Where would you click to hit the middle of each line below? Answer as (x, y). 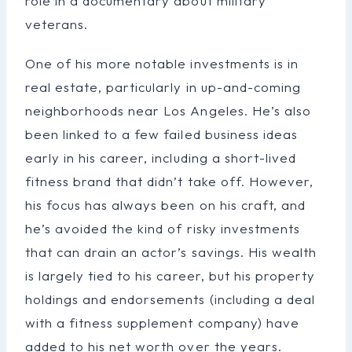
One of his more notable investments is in (162, 63)
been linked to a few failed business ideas (161, 134)
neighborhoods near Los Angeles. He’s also (168, 110)
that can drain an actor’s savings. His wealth (171, 251)
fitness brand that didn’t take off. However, (169, 181)
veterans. (57, 24)
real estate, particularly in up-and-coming (163, 86)
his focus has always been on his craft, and (165, 204)
